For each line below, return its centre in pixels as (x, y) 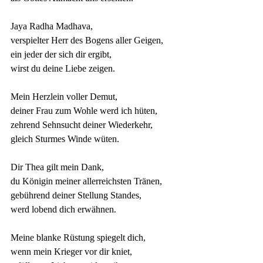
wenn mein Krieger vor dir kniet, (71, 252)
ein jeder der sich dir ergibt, (61, 54)
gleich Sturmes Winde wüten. (65, 139)
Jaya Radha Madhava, (52, 26)
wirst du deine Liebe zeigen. (63, 68)
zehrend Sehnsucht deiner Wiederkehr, (82, 125)
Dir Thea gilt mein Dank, (57, 167)
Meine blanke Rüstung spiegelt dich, (78, 237)
